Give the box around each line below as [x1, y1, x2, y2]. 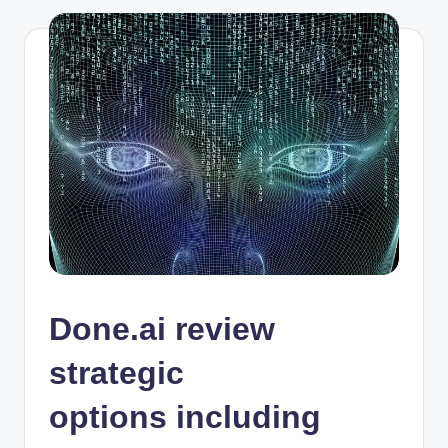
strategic [49, 355, 184, 392]
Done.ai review [49, 311, 275, 348]
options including [49, 399, 321, 436]
